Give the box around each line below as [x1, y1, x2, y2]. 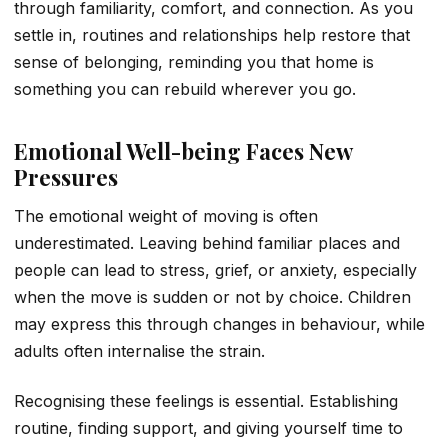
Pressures [14, 162, 118, 193]
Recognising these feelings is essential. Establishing [14, 390, 398, 411]
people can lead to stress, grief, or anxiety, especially [14, 260, 417, 281]
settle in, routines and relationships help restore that [14, 25, 410, 46]
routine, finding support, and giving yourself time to [14, 417, 403, 438]
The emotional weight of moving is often [14, 206, 318, 227]
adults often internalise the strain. [14, 341, 265, 362]
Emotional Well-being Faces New [14, 136, 352, 167]
